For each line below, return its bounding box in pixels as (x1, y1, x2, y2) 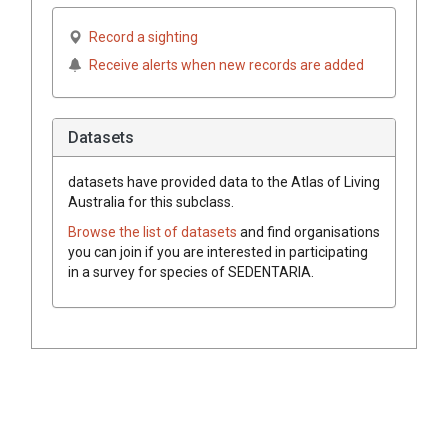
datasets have (68, 173, 158, 190)
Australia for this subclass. (68, 193, 234, 210)
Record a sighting (89, 28, 198, 45)
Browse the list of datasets (68, 223, 240, 240)
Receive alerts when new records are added (89, 56, 364, 73)
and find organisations (240, 223, 380, 240)
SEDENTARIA (228, 263, 311, 280)
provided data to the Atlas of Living (158, 173, 380, 190)
